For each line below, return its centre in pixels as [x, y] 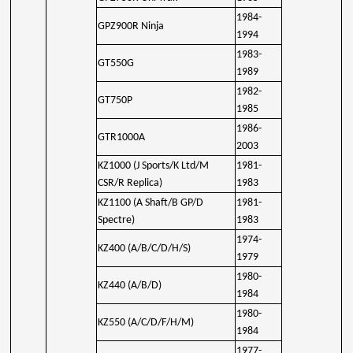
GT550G [116, 63]
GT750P [115, 100]
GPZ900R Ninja [131, 26]
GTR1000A [122, 137]
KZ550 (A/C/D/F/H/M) [146, 322]
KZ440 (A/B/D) [130, 285]
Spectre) [117, 220]
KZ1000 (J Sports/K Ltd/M [154, 165]
